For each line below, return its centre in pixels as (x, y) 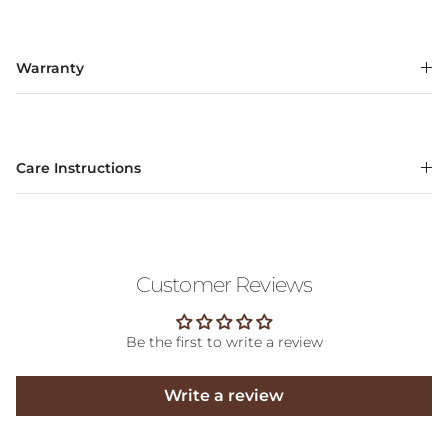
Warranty (50, 67)
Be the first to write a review (224, 341)
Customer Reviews (224, 284)
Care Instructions (78, 167)
